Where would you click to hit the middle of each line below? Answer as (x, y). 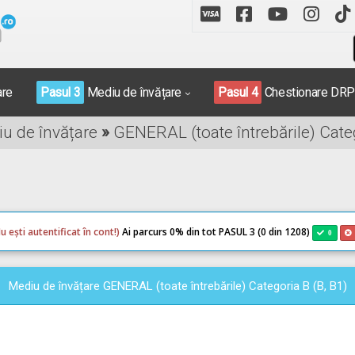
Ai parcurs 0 (147, 232)
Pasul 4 (238, 92)
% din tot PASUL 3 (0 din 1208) (243, 232)
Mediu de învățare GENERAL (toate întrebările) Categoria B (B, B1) (177, 286)
